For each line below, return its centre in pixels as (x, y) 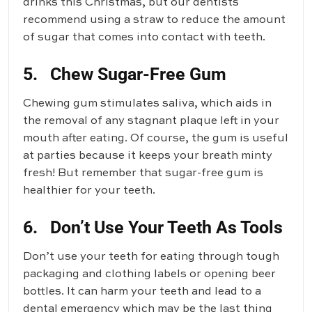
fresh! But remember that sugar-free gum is (143, 174)
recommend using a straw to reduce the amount (154, 21)
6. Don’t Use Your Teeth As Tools (153, 228)
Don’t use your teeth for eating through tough (151, 257)
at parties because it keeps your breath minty (148, 156)
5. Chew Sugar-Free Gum (125, 75)
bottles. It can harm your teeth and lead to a (142, 292)
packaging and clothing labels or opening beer (149, 275)
